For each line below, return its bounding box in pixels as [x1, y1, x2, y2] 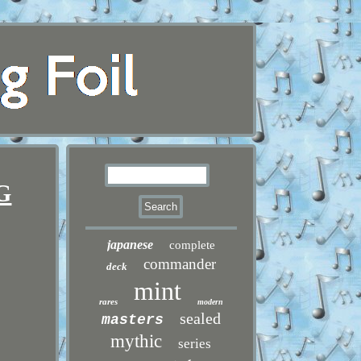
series [178, 336, 212, 351]
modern [197, 297, 223, 306]
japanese [106, 238, 153, 251]
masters [101, 312, 164, 328]
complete [168, 239, 215, 251]
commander [143, 255, 216, 272]
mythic [110, 331, 163, 351]
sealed [179, 309, 221, 327]
